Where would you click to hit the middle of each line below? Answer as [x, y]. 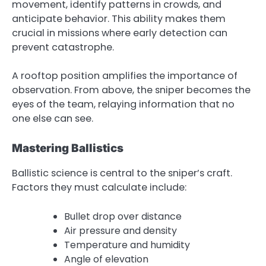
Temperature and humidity [127, 245]
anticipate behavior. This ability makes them [119, 19]
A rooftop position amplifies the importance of [125, 76]
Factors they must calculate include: [99, 188]
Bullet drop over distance [123, 216]
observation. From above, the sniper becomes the [131, 90]
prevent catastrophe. [63, 47]
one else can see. [53, 119]
